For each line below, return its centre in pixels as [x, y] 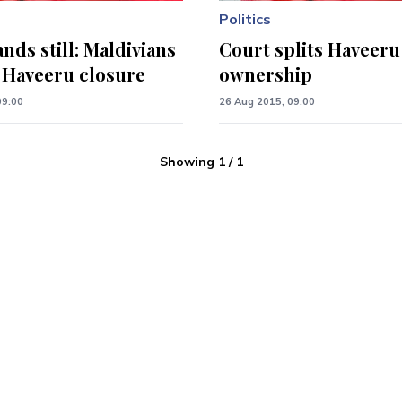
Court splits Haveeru [310, 49]
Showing [187, 162]
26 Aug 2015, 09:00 [267, 102]
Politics [245, 19]
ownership [266, 74]
